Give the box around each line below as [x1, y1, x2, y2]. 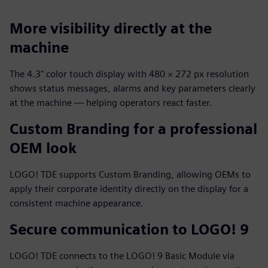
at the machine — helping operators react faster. [10, 97, 212, 108]
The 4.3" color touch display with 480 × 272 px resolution [10, 68, 249, 80]
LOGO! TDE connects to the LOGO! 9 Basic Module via [10, 250, 234, 261]
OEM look [10, 139, 77, 157]
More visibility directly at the [10, 20, 212, 37]
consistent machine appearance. [10, 197, 144, 209]
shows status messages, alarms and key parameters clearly [10, 83, 255, 94]
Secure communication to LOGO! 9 [10, 221, 249, 238]
